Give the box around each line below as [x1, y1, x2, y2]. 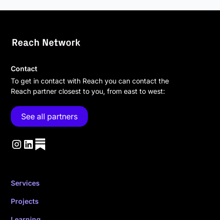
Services [11, 178, 40, 187]
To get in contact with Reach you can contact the [11, 76, 169, 85]
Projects [11, 196, 39, 205]
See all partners [21, 111, 78, 121]
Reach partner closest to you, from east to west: [11, 86, 165, 95]
